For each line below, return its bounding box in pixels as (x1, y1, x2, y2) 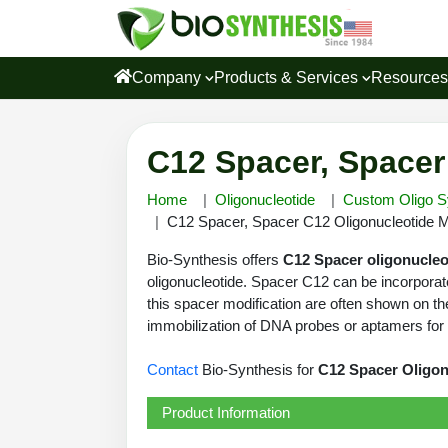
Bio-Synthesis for (198, 361, 318, 378)
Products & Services (214, 68, 362, 86)
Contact (147, 361, 198, 378)
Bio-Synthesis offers (147, 251, 283, 268)
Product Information (162, 404, 290, 421)
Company (132, 68, 205, 86)
